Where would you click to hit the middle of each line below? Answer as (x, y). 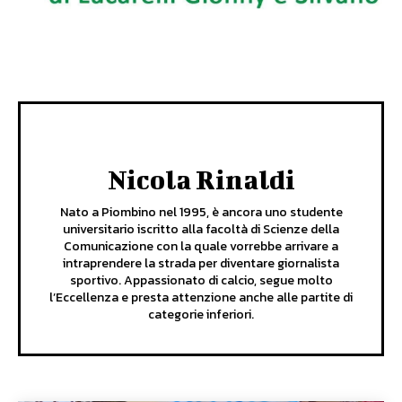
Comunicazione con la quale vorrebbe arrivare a (201, 247)
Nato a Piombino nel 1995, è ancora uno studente (201, 213)
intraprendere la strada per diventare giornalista (201, 264)
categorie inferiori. (201, 315)
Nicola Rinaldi (201, 180)
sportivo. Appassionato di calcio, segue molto (201, 281)
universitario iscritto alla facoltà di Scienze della (201, 230)
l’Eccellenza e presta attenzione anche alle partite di (201, 298)
